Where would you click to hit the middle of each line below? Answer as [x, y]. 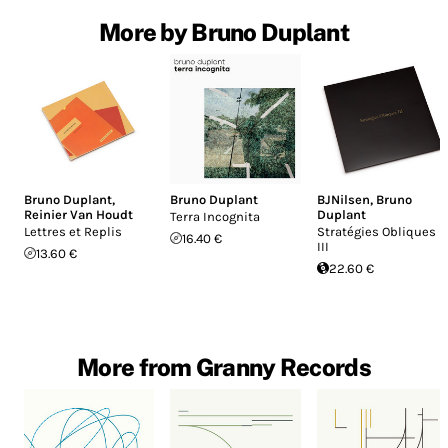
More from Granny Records [224, 366]
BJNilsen [343, 199]
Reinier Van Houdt [78, 214]
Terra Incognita [215, 216]
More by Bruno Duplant [224, 31]
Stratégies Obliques [376, 231]
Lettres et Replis [73, 231]
